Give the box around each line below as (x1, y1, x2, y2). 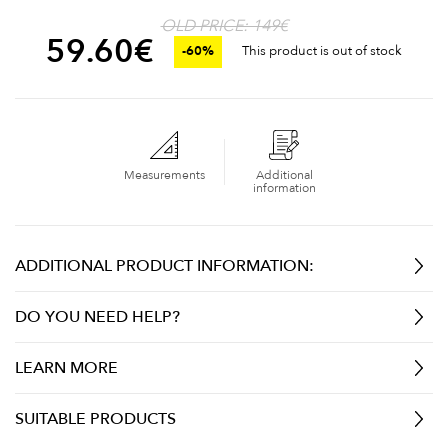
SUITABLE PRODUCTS (15, 407, 176, 430)
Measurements (123, 166, 205, 183)
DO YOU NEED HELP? (15, 305, 180, 328)
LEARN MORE (15, 356, 118, 379)
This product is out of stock (242, 42, 402, 61)
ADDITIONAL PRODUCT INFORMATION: (15, 254, 314, 277)
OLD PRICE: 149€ (160, 14, 288, 37)
